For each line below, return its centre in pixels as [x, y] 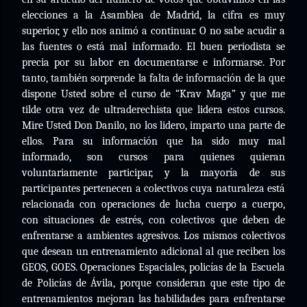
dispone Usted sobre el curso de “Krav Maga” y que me [153, 94]
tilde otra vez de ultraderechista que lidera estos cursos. [153, 110]
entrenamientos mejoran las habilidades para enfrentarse [153, 299]
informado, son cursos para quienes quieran [153, 157]
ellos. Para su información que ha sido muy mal [153, 141]
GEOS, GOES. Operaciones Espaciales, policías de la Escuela [153, 267]
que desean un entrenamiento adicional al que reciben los [153, 251]
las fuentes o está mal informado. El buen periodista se [153, 47]
